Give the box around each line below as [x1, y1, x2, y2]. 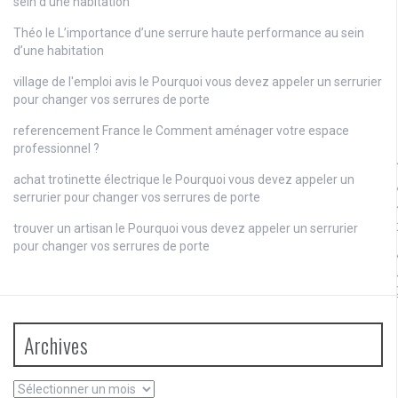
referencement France [13, 123, 140, 139]
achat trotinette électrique [13, 172, 160, 187]
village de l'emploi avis [13, 75, 137, 90]
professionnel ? [13, 141, 99, 156]
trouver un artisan [13, 221, 113, 236]
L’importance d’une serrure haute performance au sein [58, 26, 364, 41]
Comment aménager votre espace [155, 123, 349, 139]
